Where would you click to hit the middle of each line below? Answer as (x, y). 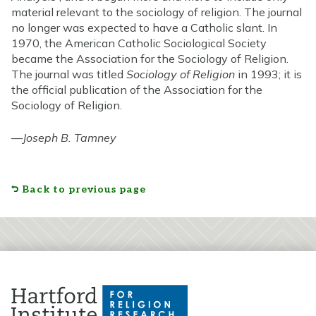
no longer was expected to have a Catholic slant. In (144, 27)
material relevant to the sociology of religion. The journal (157, 12)
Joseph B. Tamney (69, 137)
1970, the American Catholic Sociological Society (139, 43)
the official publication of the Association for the (137, 89)
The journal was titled (69, 74)
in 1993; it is (268, 74)
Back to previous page (84, 189)
